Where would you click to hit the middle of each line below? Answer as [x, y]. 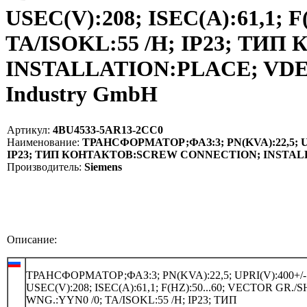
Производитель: [44, 167]
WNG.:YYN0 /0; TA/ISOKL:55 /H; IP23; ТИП [132, 299]
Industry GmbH [82, 94]
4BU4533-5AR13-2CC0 [107, 130]
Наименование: [43, 142]
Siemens [102, 167]
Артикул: [28, 130]
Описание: [32, 239]
